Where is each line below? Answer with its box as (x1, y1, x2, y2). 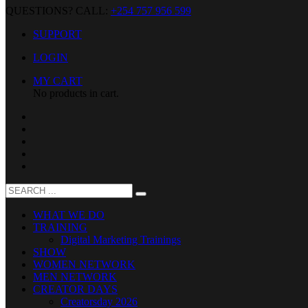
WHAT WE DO (33, 209, 104, 221)
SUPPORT (33, 28, 82, 41)
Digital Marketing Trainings (60, 234, 181, 246)
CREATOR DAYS (33, 283, 118, 296)
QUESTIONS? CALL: (5, 5, 111, 17)
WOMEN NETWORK (33, 258, 135, 271)
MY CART (33, 75, 82, 87)
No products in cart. (33, 87, 119, 100)
